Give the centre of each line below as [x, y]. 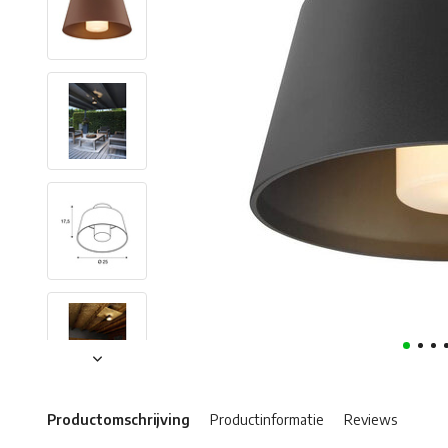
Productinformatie [267, 419]
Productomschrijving [118, 419]
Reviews [370, 419]
